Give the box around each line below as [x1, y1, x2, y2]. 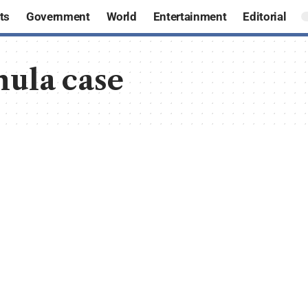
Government [25, 9, 90, 23]
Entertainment [153, 9, 227, 23]
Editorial [243, 9, 287, 23]
